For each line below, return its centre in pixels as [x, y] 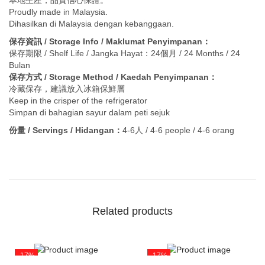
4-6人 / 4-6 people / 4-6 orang [178, 130]
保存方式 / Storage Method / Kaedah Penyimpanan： [113, 77]
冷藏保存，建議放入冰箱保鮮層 [67, 89]
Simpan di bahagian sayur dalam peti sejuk [89, 113]
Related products [132, 211]
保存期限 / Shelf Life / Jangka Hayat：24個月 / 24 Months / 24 [125, 54]
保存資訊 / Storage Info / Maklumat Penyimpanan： [110, 42]
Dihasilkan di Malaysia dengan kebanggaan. [91, 24]
